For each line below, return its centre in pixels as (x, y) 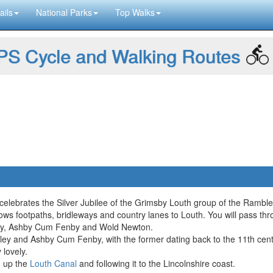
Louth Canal (53, 263)
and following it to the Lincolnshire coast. (156, 263)
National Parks (64, 12)
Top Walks (135, 12)
